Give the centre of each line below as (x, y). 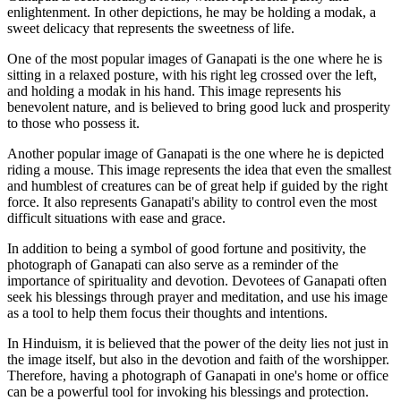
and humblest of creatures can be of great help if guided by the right (197, 186)
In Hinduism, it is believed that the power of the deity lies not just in (198, 344)
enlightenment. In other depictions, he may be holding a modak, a (192, 13)
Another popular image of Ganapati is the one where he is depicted (196, 154)
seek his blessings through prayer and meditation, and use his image (197, 297)
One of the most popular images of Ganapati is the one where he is (195, 59)
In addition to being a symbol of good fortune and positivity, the (187, 249)
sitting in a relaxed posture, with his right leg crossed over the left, (192, 75)
